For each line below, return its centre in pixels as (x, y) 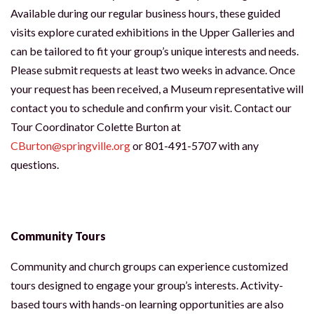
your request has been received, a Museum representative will (157, 89)
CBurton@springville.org (70, 145)
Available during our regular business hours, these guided (145, 13)
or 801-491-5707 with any (194, 145)
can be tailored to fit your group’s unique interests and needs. (155, 51)
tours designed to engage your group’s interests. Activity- (147, 285)
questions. (35, 164)
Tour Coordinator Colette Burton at (96, 127)
